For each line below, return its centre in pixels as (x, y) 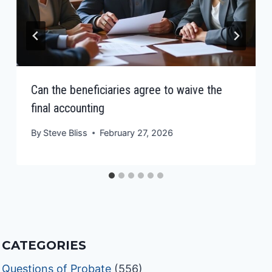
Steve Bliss (66, 133)
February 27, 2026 (137, 133)
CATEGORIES (44, 246)
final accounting (68, 108)
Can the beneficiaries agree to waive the (127, 90)
